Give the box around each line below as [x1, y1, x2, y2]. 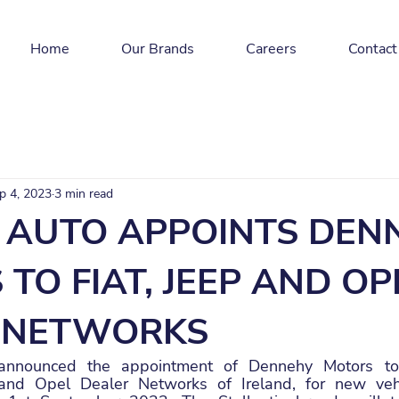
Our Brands [121, 39, 194, 59]
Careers [246, 39, 297, 59]
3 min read [54, 184, 113, 202]
